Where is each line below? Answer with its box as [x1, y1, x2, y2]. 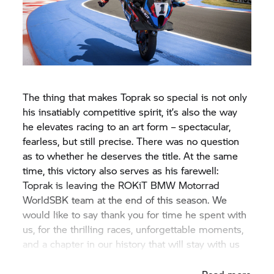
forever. [23, 251, 56, 265]
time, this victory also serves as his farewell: [23, 163, 219, 177]
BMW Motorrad [150, 177, 220, 192]
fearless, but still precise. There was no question [23, 133, 240, 148]
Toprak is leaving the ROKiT [23, 177, 151, 192]
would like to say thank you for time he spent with [23, 207, 247, 221]
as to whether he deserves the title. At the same [23, 148, 239, 163]
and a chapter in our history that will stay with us [23, 236, 240, 251]
